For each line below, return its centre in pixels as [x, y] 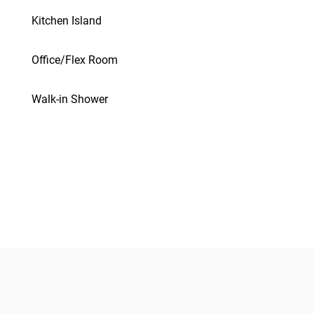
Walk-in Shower [70, 99]
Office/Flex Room [75, 60]
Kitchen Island [67, 21]
